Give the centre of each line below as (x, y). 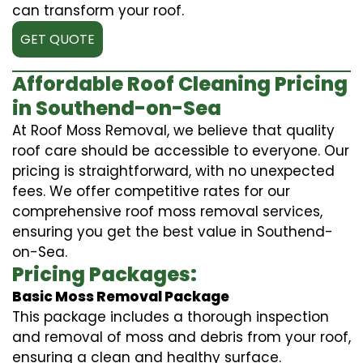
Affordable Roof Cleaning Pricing (180, 83)
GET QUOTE (58, 39)
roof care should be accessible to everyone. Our (181, 150)
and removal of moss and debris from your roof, (181, 337)
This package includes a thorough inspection (171, 316)
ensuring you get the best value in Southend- (173, 231)
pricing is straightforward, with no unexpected (173, 171)
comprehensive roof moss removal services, (167, 211)
